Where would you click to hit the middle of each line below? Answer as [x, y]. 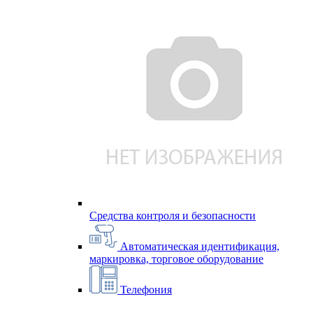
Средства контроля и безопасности [173, 216]
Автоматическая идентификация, [200, 246]
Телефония [146, 290]
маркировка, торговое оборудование [176, 259]
